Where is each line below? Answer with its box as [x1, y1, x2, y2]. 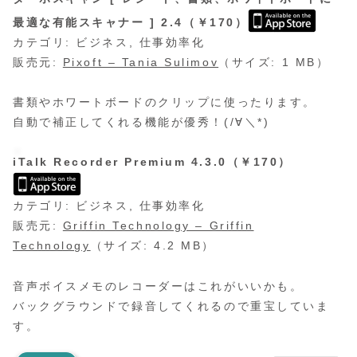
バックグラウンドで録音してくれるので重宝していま [13, 299, 330, 312]
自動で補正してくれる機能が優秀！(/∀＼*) [13, 116, 270, 129]
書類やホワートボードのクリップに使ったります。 [13, 96, 316, 109]
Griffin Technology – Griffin [62, 219, 254, 233]
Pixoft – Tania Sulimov [62, 56, 219, 69]
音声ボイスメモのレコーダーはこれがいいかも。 [13, 279, 304, 292]
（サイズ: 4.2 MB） [90, 239, 215, 253]
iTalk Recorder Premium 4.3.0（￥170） [13, 155, 292, 169]
